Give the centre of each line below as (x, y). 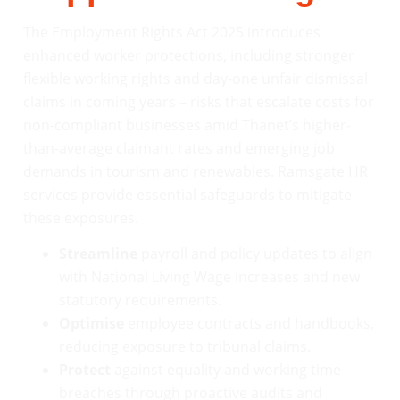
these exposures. (81, 217)
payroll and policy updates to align (255, 254)
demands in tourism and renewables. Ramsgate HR (196, 171)
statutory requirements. (140, 300)
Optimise (92, 324)
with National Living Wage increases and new (209, 277)
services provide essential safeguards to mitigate (187, 194)
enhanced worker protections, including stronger (189, 55)
